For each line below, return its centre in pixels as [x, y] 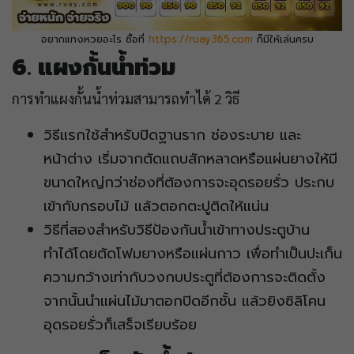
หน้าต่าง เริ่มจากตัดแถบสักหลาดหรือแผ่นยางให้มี [190, 158]
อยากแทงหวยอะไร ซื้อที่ [94, 39]
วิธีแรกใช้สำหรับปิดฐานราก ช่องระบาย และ [172, 135]
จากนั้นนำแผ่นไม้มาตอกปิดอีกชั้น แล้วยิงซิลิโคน [185, 301]
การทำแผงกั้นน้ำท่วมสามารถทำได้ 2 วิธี [127, 98]
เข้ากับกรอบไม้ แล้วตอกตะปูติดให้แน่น [159, 206]
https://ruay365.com [200, 39]
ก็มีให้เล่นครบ [283, 39]
